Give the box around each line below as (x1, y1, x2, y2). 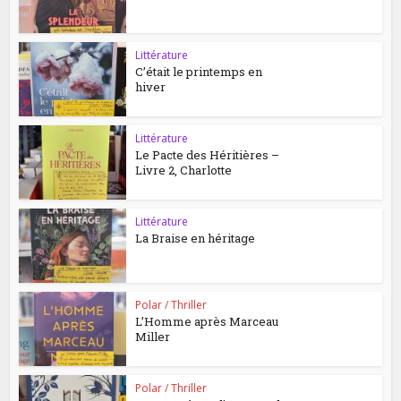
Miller (135, 328, 171, 345)
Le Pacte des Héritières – (135, 147, 280, 163)
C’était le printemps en (135, 64, 263, 80)
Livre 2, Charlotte (135, 162, 233, 178)
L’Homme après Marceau (135, 313, 279, 329)
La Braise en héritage (135, 230, 256, 246)
